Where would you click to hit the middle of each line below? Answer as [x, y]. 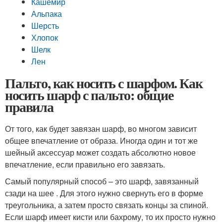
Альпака [47, 14]
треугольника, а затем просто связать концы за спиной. [107, 205]
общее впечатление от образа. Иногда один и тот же [101, 140]
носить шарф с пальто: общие [89, 95]
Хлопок [45, 37]
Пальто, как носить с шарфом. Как [104, 83]
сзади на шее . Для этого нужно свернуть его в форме [104, 193]
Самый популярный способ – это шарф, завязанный [102, 181]
